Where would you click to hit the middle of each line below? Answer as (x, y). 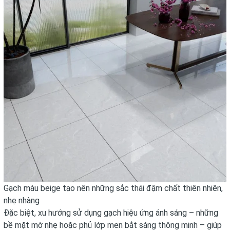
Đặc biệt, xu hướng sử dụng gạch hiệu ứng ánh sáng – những (111, 213)
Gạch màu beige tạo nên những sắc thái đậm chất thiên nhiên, (113, 188)
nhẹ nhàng (22, 200)
